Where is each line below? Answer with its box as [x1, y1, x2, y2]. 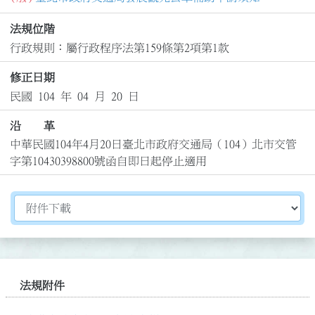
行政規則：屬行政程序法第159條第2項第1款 [9, 41, 229, 53]
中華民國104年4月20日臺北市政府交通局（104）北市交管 [9, 139, 297, 150]
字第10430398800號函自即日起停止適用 [9, 155, 207, 167]
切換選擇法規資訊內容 [13, 197, 126, 209]
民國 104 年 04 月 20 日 [9, 90, 139, 102]
